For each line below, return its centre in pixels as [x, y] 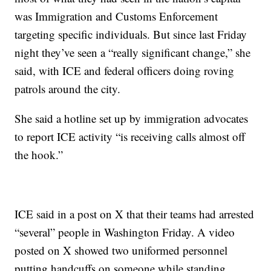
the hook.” [39, 154]
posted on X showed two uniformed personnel [121, 250]
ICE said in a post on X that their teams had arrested [135, 214]
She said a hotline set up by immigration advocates [132, 118]
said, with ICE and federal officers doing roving [125, 70]
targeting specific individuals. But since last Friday [131, 34]
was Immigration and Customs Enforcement [116, 16]
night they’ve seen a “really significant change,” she [133, 52]
